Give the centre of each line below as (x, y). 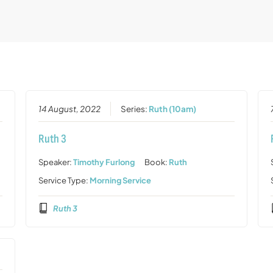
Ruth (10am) (172, 108)
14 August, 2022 (69, 108)
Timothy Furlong (104, 162)
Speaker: (55, 162)
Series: (134, 108)
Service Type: (64, 180)
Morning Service (120, 180)
